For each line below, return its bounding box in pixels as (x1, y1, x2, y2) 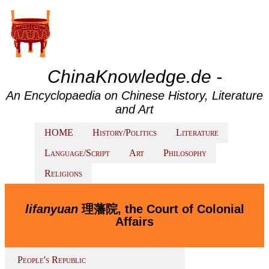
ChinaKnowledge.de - (47, 67, 222, 86)
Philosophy (163, 148, 207, 158)
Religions (44, 168, 82, 178)
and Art (115, 103, 154, 116)
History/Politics (92, 127, 157, 138)
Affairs (115, 215, 154, 228)
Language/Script (44, 148, 110, 158)
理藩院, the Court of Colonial (77, 202, 244, 216)
